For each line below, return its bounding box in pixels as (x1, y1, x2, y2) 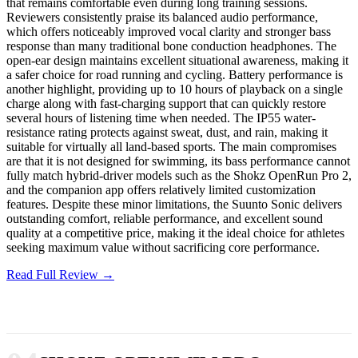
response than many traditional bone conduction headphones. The (6, 38, 336, 53)
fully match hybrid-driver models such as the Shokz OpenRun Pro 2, (6, 168, 352, 182)
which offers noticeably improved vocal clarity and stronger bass (6, 24, 331, 38)
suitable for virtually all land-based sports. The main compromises (6, 139, 336, 153)
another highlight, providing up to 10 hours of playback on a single (6, 82, 343, 96)
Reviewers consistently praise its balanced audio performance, (6, 10, 318, 24)
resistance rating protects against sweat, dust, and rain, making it (6, 125, 328, 139)
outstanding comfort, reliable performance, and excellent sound (6, 211, 323, 225)
